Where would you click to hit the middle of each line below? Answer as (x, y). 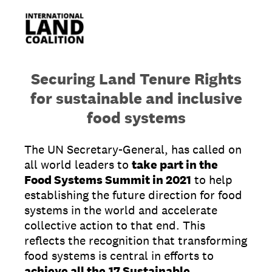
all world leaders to (78, 165)
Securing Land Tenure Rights (136, 79)
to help (212, 180)
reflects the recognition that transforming (136, 240)
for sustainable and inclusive (136, 98)
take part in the (175, 165)
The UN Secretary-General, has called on (133, 149)
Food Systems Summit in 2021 (108, 180)
